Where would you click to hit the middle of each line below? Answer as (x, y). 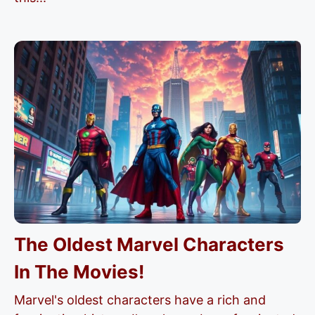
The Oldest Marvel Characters (149, 244)
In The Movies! (79, 272)
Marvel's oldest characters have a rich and (140, 300)
